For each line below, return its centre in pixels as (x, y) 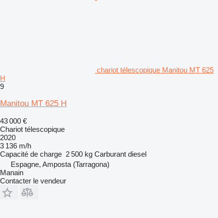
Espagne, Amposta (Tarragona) (60, 164)
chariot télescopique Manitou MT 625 (155, 70)
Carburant (110, 154)
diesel (137, 154)
